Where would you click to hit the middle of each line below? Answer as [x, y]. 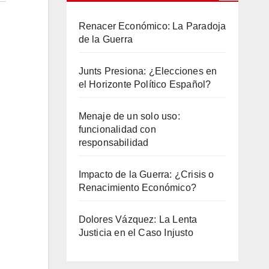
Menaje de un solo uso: [129, 116]
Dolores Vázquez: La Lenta [138, 219]
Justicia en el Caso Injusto [136, 233]
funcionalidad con [117, 129]
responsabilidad [113, 143]
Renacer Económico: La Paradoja [152, 26]
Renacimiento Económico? [138, 188]
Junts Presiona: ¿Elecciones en [148, 71]
